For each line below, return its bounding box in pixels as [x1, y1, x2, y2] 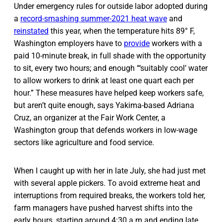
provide [124, 38, 150, 48]
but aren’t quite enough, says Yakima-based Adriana [14, 100, 194, 110]
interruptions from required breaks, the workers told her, [14, 190, 205, 200]
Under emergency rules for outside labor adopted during [14, 1, 208, 11]
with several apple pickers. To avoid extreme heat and [14, 178, 200, 188]
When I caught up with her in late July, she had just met [14, 166, 206, 175]
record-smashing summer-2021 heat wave [20, 13, 167, 23]
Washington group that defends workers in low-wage [14, 125, 197, 135]
